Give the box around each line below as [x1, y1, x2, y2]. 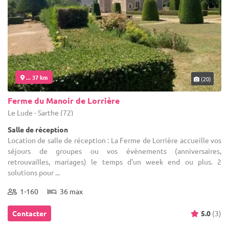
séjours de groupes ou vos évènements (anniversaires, [8, 146, 221, 156]
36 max [57, 187, 83, 196]
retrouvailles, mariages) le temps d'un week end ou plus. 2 [8, 157, 221, 167]
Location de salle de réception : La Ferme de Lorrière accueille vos [8, 135, 221, 145]
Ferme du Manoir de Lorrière [8, 95, 120, 106]
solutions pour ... [8, 168, 60, 177]
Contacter [12, 209, 47, 218]
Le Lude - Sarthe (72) [8, 108, 74, 118]
